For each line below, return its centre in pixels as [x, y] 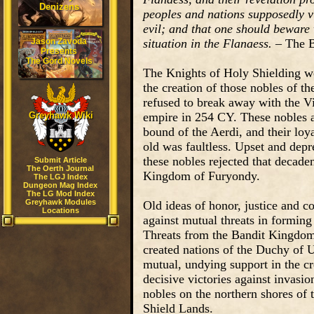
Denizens [59, 7]
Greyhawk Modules [60, 202]
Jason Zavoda [59, 41]
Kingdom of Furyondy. [202, 176]
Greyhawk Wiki [61, 115]
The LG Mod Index [60, 193]
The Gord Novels [59, 61]
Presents [59, 51]
